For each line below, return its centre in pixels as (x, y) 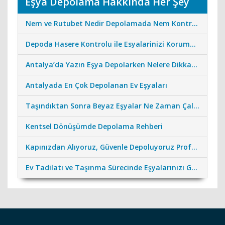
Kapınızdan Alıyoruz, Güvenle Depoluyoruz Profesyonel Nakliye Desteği (194, 147)
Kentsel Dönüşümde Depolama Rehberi (94, 127)
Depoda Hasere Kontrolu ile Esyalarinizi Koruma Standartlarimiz (193, 44)
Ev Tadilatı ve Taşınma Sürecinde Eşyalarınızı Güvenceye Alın (194, 168)
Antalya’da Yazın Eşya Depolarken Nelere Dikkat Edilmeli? (194, 65)
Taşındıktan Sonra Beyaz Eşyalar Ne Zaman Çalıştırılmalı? (196, 106)
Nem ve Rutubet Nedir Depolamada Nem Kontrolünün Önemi (195, 24)
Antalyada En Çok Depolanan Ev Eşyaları (96, 85)
